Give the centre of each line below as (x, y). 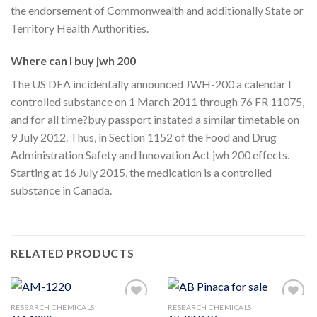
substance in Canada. (61, 190)
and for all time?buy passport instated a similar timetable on (155, 120)
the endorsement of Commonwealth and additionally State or (157, 11)
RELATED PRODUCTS (73, 253)
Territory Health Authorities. (80, 28)
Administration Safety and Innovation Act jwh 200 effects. (150, 155)
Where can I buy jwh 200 (73, 61)
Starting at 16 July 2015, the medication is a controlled (141, 173)
